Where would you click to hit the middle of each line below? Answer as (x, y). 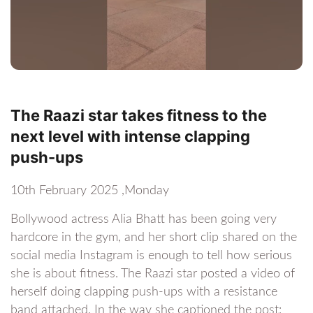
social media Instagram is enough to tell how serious (151, 256)
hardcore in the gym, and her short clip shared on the (154, 238)
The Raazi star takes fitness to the (139, 116)
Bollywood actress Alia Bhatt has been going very (144, 220)
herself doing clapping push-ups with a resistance (144, 292)
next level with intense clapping (130, 137)
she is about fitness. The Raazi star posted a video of (153, 274)
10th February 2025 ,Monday (90, 191)
